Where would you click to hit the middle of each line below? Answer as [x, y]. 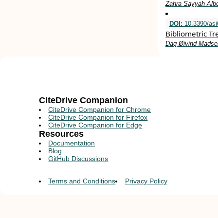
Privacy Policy [146, 181]
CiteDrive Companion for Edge [95, 125]
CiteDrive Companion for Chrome [100, 109]
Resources [61, 134]
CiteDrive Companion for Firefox [98, 117]
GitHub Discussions [78, 159]
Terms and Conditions [82, 181]
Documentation [72, 143]
